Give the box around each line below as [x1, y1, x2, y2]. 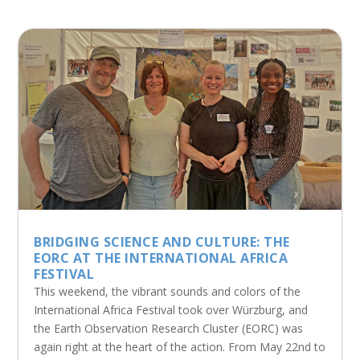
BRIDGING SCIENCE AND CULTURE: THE [34, 232, 290, 251]
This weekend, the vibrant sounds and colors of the [34, 283, 301, 299]
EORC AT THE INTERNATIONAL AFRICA [34, 248, 288, 267]
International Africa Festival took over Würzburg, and [34, 301, 309, 317]
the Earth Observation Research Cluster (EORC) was [34, 320, 304, 336]
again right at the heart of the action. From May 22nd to [34, 338, 326, 354]
